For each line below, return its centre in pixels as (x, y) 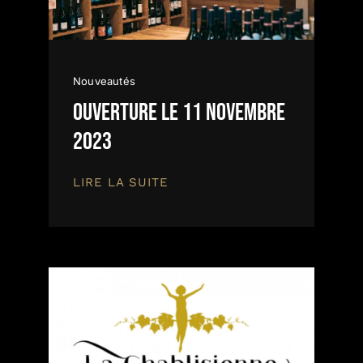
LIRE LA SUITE (121, 183)
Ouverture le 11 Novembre (179, 113)
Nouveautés (104, 81)
